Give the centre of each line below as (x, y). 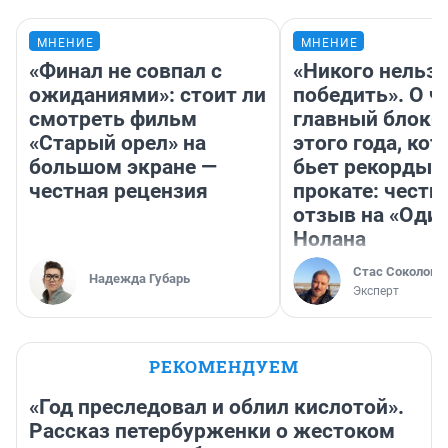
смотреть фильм (113, 118)
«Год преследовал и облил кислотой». (216, 406)
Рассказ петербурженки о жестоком (212, 430)
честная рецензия (118, 190)
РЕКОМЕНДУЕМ (224, 366)
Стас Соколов (395, 271)
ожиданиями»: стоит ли (147, 94)
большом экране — (123, 166)
